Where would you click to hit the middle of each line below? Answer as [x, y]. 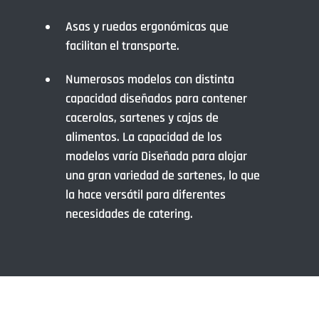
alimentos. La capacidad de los [144, 137]
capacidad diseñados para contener [156, 99]
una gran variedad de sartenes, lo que [163, 176]
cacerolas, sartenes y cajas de [142, 118]
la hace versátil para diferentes [146, 195]
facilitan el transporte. [122, 46]
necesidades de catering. [129, 214]
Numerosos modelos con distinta [150, 79]
